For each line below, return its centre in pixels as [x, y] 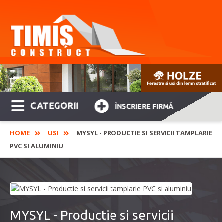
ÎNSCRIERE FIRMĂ [144, 106]
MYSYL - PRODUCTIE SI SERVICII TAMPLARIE [144, 133]
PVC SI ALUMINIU [37, 146]
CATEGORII [55, 105]
